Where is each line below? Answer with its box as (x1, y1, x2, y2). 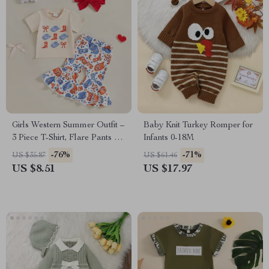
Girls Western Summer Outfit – (12, 121, 124, 130)
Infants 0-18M (144, 134, 194, 142)
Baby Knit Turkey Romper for (144, 121, 253, 130)
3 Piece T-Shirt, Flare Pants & (12, 134, 120, 142)
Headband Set (12, 147, 65, 155)
